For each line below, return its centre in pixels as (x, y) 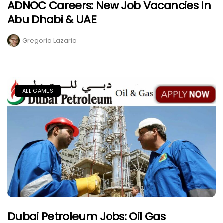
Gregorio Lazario (50, 41)
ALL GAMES (38, 91)
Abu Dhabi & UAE (52, 20)
